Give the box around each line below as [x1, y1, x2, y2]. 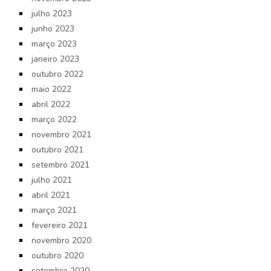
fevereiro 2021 [31, 219, 88, 231]
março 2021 [31, 204, 77, 216]
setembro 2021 [31, 158, 90, 171]
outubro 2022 [31, 68, 83, 80]
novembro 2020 [31, 234, 91, 246]
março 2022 [31, 113, 77, 125]
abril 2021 [31, 189, 70, 201]
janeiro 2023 [31, 53, 79, 65]
